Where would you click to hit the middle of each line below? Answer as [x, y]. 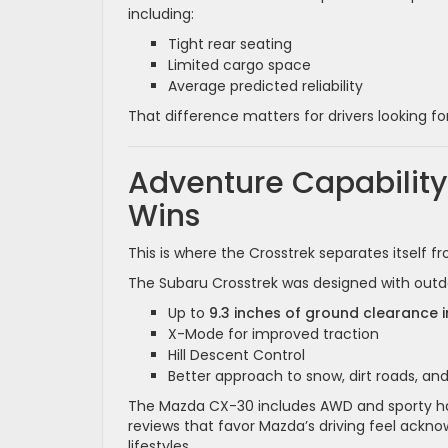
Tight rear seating [230, 43]
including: [161, 13]
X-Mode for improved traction [273, 333]
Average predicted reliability [265, 85]
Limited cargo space [239, 64]
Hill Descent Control [236, 354]
